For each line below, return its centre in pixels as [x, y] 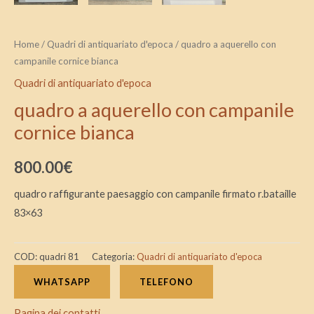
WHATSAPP [62, 282]
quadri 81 [59, 256]
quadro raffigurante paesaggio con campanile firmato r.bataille [155, 194]
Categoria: [114, 256]
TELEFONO [166, 282]
